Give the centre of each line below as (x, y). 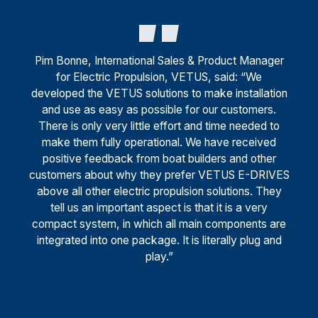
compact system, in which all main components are (159, 224)
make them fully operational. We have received (159, 143)
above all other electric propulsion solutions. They (159, 192)
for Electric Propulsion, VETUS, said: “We (159, 77)
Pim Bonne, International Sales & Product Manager (159, 61)
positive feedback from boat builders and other (159, 159)
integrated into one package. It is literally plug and (159, 241)
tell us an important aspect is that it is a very (159, 208)
